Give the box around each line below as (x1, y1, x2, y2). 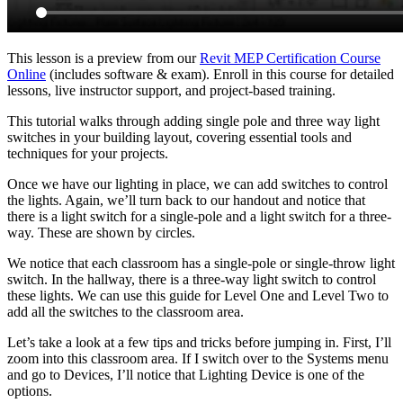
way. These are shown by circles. (7, 224, 195, 240)
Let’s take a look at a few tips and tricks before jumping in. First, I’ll (7, 334, 391, 350)
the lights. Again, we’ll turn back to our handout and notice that (7, 192, 365, 208)
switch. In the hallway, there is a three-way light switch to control (7, 271, 376, 287)
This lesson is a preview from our (7, 49, 200, 66)
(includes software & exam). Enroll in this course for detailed (46, 66, 394, 82)
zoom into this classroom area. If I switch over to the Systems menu (7, 350, 389, 366)
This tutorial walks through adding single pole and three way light (7, 112, 380, 129)
